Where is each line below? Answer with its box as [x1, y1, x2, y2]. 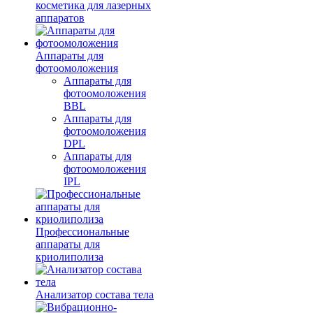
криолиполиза [36, 251, 103, 263]
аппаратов [36, 12, 85, 24]
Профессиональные [36, 226, 129, 238]
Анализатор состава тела [36, 289, 154, 300]
